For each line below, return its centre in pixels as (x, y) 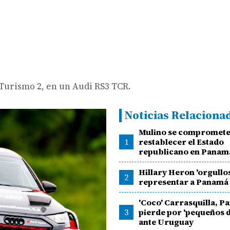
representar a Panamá (184, 182)
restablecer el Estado (181, 142)
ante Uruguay (166, 222)
